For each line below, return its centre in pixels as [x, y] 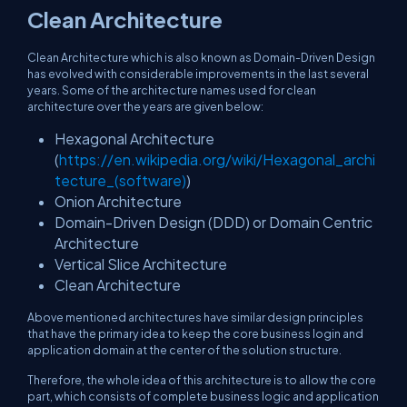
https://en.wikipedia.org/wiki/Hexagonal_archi [217, 160]
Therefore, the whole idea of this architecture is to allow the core [202, 380]
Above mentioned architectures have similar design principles [195, 318]
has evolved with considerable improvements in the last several [198, 74]
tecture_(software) [120, 181]
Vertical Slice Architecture [141, 264]
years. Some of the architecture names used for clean [172, 90]
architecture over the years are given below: [145, 107]
